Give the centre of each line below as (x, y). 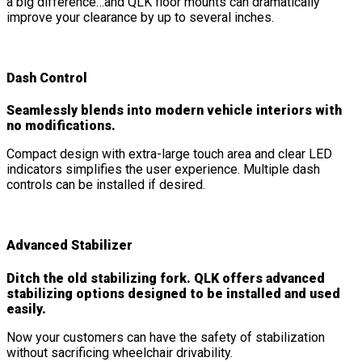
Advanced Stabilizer (69, 246)
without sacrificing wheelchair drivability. (120, 352)
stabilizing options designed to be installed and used (173, 293)
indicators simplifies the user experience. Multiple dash (163, 170)
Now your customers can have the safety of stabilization (166, 337)
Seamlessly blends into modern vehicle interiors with (174, 111)
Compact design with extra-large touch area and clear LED (169, 154)
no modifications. (61, 126)
